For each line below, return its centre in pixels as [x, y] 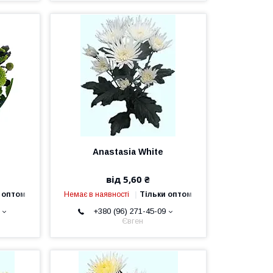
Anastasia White [128, 152]
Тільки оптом [166, 194]
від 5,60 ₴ [128, 179]
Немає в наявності [97, 194]
